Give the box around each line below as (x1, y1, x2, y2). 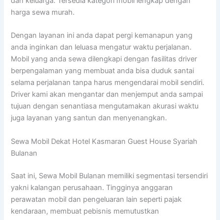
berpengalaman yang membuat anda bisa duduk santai (11, 66, 194, 76)
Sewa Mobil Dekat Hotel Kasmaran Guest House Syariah (11, 137, 198, 146)
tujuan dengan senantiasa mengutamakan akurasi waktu (11, 102, 199, 111)
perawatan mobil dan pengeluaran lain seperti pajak (11, 194, 182, 204)
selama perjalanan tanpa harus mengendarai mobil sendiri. (11, 78, 205, 87)
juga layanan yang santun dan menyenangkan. (11, 113, 167, 123)
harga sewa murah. (11, 7, 75, 17)
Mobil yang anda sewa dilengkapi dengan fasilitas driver (11, 55, 197, 64)
